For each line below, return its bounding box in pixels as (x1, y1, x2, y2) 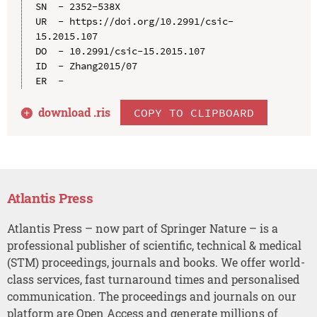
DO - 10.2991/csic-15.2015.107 (35, 44, 205, 57)
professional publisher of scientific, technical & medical (6, 237, 301, 253)
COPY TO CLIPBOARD (134, 105, 255, 120)
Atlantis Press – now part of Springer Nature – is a (6, 220, 278, 236)
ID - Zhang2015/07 (35, 59, 137, 72)
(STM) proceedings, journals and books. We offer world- (6, 254, 305, 270)
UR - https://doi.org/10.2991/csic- (35, 14, 234, 28)
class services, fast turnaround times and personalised (6, 271, 300, 287)
